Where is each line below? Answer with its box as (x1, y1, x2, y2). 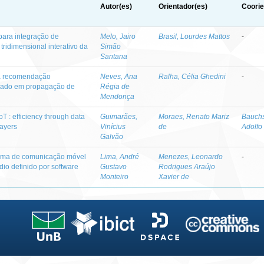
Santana (100, 52, 128, 61)
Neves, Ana (100, 72, 138, 81)
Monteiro (100, 173, 129, 181)
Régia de (100, 82, 130, 91)
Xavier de (159, 173, 190, 181)
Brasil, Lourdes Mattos (159, 32, 230, 41)
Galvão (100, 133, 124, 141)
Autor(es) (100, 2, 133, 11)
